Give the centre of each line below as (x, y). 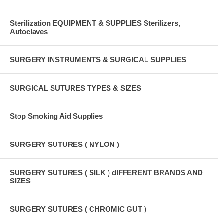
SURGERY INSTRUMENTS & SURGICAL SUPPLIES (98, 59)
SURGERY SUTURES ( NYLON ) (64, 144)
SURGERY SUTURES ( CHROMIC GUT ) (78, 209)
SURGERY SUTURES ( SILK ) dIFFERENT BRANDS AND (106, 172)
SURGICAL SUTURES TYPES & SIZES (75, 88)
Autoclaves (29, 31)
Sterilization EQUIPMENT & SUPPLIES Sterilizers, (95, 23)
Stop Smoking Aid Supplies (56, 116)
